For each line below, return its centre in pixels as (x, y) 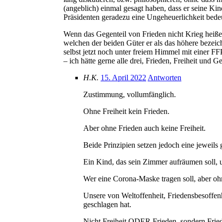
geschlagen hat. (107, 205)
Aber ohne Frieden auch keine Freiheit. (144, 128)
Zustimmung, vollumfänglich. (130, 95)
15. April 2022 (123, 78)
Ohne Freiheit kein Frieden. (126, 111)
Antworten (165, 78)
